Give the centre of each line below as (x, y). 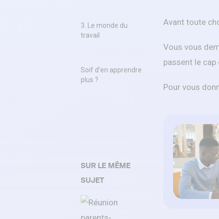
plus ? (89, 80)
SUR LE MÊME (106, 165)
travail (90, 35)
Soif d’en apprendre (111, 70)
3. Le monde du (104, 25)
